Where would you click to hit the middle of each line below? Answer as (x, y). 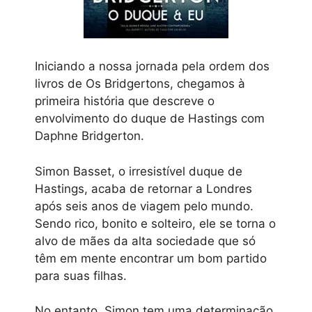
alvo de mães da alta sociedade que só (145, 241)
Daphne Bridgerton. (89, 136)
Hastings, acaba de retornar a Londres (143, 188)
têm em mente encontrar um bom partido (151, 258)
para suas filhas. (81, 275)
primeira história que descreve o (125, 101)
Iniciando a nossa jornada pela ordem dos (152, 67)
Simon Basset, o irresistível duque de (139, 171)
